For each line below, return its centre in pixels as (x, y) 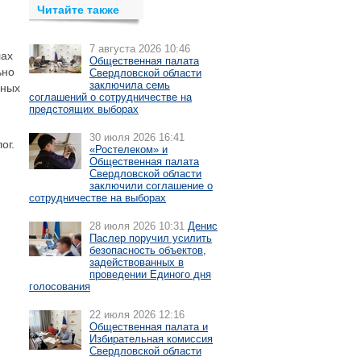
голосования (60, 286)
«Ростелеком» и (129, 149)
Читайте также (78, 10)
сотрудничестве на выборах (98, 198)
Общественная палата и (149, 327)
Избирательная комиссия (151, 339)
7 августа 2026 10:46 (140, 49)
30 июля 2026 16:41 (137, 137)
